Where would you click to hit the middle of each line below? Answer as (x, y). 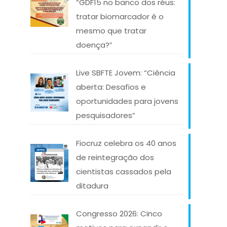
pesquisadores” (106, 115)
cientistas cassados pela (124, 172)
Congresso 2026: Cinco (119, 214)
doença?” (94, 45)
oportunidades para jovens (127, 101)
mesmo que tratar (111, 31)
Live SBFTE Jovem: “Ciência (126, 73)
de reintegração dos (115, 157)
